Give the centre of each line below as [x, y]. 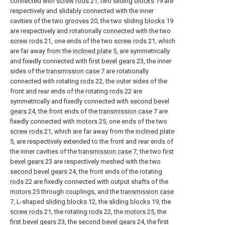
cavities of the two [37, 21]
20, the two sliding [117, 21]
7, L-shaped [28, 202]
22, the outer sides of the [131, 81]
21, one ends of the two [78, 41]
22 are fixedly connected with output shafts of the [96, 182]
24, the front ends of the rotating [115, 172]
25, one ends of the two [132, 121]
